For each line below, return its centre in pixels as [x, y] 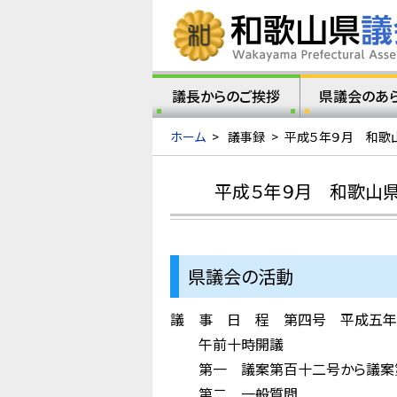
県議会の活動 [241, 276]
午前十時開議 [227, 344]
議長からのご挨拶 [226, 96]
